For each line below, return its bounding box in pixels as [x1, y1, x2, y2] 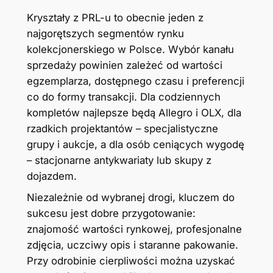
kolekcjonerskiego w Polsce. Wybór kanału [26, 43, 234, 56]
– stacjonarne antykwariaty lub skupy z [26, 154, 211, 167]
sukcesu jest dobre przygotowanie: [26, 207, 196, 220]
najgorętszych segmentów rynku [26, 27, 184, 40]
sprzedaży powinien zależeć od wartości [26, 59, 222, 72]
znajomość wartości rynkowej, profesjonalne [26, 223, 242, 236]
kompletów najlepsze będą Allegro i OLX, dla [26, 107, 241, 119]
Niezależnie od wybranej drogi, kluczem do [26, 191, 235, 204]
